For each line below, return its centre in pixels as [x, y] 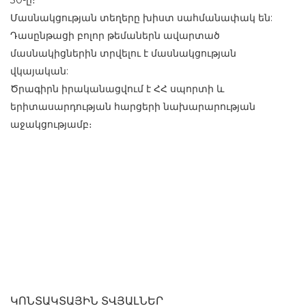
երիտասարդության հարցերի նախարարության [133, 107]
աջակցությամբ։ [51, 124]
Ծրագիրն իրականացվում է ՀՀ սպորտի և [117, 89]
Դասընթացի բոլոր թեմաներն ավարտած [115, 36]
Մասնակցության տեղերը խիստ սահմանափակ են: [141, 18]
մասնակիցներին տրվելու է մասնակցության [123, 53]
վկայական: [39, 71]
